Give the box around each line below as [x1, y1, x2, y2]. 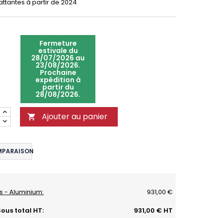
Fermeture [39, 38, 77, 48]
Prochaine [39, 68, 76, 77]
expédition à [35, 75, 81, 85]
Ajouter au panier [42, 111, 108, 122]
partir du [42, 82, 74, 92]
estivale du [38, 46, 78, 55]
